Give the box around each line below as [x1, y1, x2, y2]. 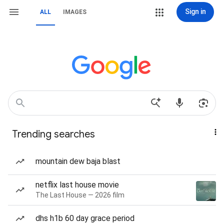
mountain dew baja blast [35, 156, 120, 166]
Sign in [184, 7, 206, 15]
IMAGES [63, 8, 86, 15]
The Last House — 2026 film [35, 191, 124, 199]
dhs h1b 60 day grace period [35, 213, 134, 223]
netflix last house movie [35, 180, 119, 189]
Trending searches [12, 128, 95, 140]
